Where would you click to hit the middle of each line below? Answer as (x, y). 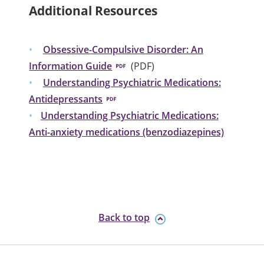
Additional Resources (93, 10)
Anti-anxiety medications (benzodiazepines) (127, 132)
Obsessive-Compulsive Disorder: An (123, 49)
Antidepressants (66, 99)
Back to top (124, 218)
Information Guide (71, 66)
